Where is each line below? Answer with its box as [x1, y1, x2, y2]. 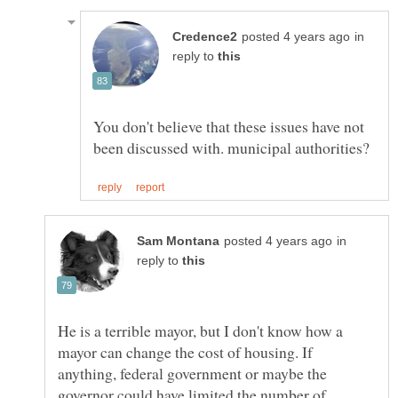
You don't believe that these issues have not [93, 115, 364, 137]
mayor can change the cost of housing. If [58, 341, 313, 363]
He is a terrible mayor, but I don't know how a [58, 320, 343, 342]
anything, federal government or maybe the [58, 362, 327, 385]
